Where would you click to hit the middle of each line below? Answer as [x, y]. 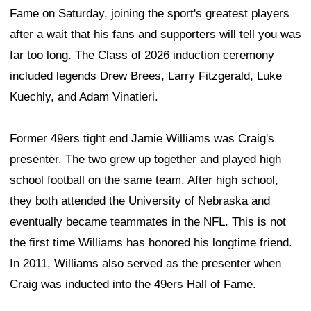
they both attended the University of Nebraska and [140, 201]
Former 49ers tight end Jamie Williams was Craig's [142, 139]
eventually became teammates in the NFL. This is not [148, 222]
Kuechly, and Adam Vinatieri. [84, 97]
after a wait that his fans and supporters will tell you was [155, 35]
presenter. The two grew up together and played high [145, 160]
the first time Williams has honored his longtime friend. [151, 243]
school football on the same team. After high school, [144, 180]
